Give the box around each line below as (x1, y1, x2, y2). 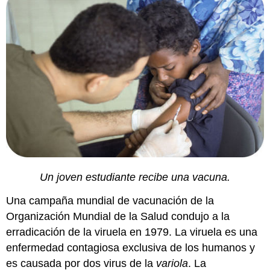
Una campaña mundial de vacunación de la (6, 194, 215, 207)
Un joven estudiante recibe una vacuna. (40, 171, 230, 184)
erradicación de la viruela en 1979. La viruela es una (6, 225, 258, 238)
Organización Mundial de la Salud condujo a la (6, 210, 230, 222)
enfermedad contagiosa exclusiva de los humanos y (6, 241, 256, 254)
